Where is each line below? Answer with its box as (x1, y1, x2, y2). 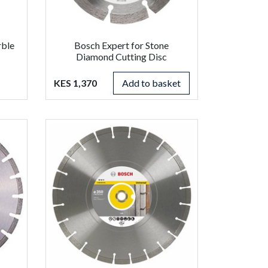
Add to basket (121, 77, 181, 89)
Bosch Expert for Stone (74, 39, 169, 51)
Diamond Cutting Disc (76, 50, 167, 62)
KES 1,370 (53, 77, 97, 89)
